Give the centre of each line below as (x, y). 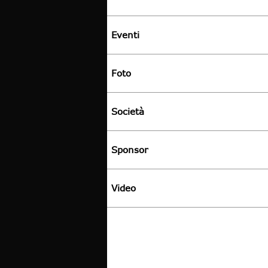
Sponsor (130, 150)
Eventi (125, 35)
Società (128, 112)
